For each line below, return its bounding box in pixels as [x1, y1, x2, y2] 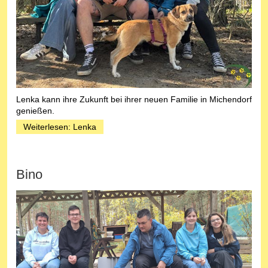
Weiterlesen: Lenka [23, 121, 96, 132]
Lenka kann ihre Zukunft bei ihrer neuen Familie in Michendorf [16, 94, 252, 104]
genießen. [16, 105, 54, 115]
